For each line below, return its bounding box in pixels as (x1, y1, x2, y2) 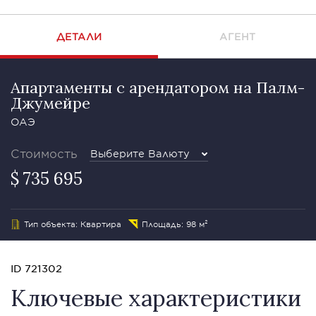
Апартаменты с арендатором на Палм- (11, 78, 305, 97)
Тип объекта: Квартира (24, 219, 121, 229)
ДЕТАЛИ (56, 30, 102, 42)
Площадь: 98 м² (142, 219, 208, 229)
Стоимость (11, 146, 78, 160)
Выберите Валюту (90, 147, 190, 159)
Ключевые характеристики (11, 284, 301, 312)
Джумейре (11, 93, 90, 113)
